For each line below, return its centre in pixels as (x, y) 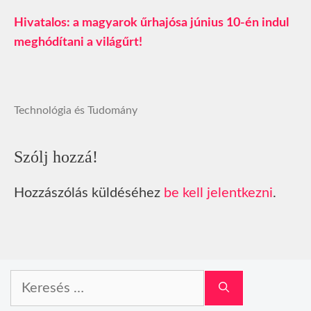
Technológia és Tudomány (76, 111)
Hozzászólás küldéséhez (89, 193)
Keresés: (31, 279)
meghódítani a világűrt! (78, 43)
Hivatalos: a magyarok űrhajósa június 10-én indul (151, 23)
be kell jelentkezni (218, 193)
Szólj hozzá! (56, 157)
